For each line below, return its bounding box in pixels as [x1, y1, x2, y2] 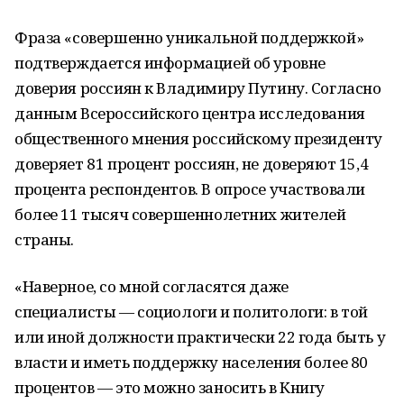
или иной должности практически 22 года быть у [14, 326, 386, 347]
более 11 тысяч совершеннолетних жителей [14, 204, 346, 225]
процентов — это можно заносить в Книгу [14, 377, 326, 398]
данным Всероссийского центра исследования [14, 103, 365, 124]
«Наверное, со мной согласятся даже [14, 276, 289, 297]
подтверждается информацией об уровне [14, 52, 326, 73]
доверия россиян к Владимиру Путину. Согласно [14, 78, 381, 98]
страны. [14, 229, 75, 250]
